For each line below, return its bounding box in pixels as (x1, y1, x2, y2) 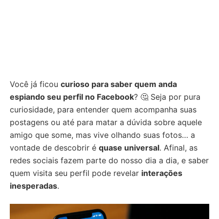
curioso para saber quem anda (61, 79, 177, 89)
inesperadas (10, 181, 57, 191)
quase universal (99, 143, 159, 153)
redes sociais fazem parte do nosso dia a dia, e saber (10, 155, 209, 165)
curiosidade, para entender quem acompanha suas (10, 105, 197, 114)
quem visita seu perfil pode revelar (10, 168, 141, 178)
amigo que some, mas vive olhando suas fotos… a (10, 130, 195, 140)
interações (141, 168, 182, 178)
